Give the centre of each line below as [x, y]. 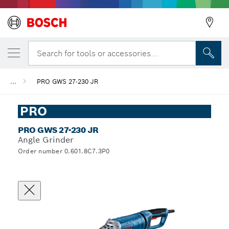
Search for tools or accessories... [98, 53]
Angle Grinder [46, 140]
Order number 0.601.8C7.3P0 [64, 151]
